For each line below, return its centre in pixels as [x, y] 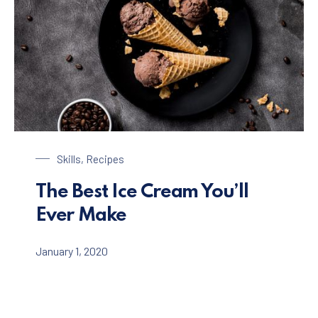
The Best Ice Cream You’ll [142, 192]
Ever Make [81, 215]
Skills [69, 159]
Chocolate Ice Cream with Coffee [91, 140]
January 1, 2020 [72, 251]
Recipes [105, 159]
